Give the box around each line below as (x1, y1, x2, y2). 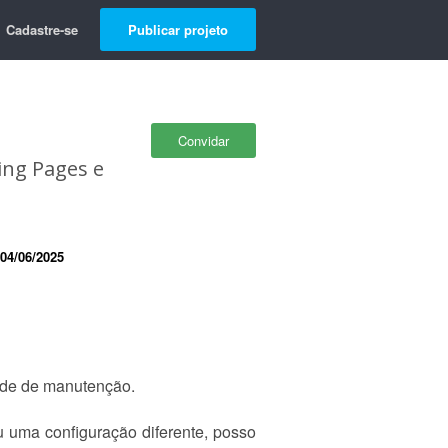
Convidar (178, 131, 229, 150)
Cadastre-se (6, 20, 78, 39)
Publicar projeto (128, 20, 228, 39)
